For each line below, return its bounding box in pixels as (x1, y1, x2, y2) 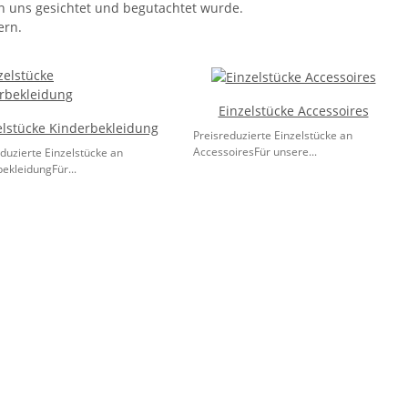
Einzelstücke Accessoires (218, 101, 369, 119)
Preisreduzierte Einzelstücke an (193, 127, 352, 143)
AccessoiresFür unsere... (193, 143, 317, 159)
